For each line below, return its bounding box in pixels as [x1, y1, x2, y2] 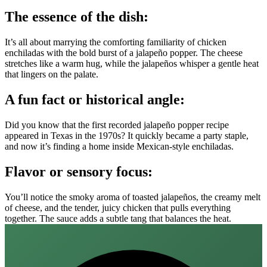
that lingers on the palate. [5, 69, 98, 79]
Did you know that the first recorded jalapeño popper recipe [5, 119, 229, 130]
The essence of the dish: [5, 9, 148, 25]
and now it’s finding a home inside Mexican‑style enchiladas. [5, 141, 234, 151]
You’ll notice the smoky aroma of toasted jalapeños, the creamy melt [5, 191, 260, 202]
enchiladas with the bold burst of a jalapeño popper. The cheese [5, 47, 243, 58]
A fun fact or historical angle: [5, 91, 185, 107]
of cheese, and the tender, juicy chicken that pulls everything [5, 202, 231, 213]
